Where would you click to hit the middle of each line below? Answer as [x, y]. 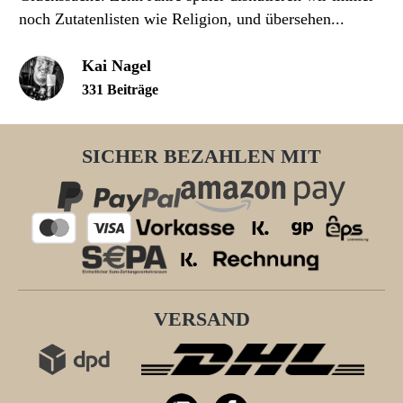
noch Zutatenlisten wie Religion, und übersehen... [182, 19]
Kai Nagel [116, 66]
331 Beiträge [120, 90]
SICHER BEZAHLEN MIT [201, 157]
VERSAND [201, 320]
